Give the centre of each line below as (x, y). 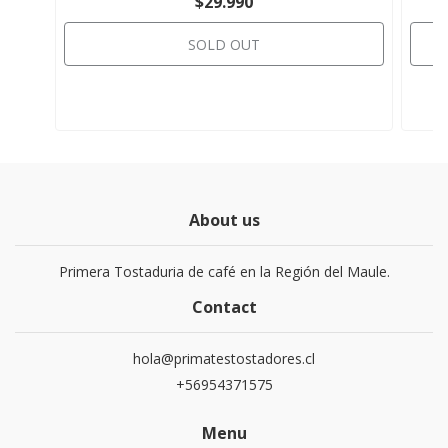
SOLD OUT (224, 44)
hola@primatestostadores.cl (224, 358)
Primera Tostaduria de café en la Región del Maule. (224, 271)
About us (224, 220)
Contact (224, 307)
